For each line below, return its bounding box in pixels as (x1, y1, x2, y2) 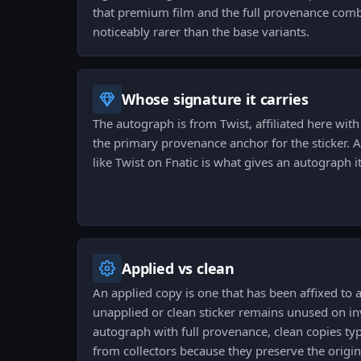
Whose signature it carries (122, 89, 309, 110)
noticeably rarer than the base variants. (93, 23, 309, 40)
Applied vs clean (122, 259, 235, 279)
